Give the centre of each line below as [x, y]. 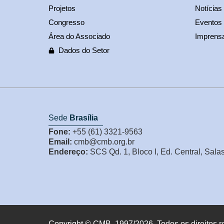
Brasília [84, 118]
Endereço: [68, 152]
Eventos [208, 22]
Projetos [62, 8]
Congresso [66, 22]
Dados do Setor [84, 50]
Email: [60, 141]
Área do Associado [79, 36]
